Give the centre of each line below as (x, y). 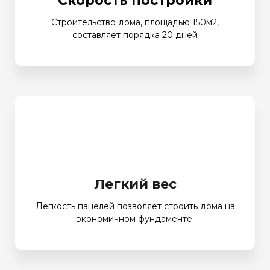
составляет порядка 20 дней (135, 35)
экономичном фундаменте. (135, 218)
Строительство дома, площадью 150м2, (135, 22)
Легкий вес (135, 184)
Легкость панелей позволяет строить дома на (135, 206)
